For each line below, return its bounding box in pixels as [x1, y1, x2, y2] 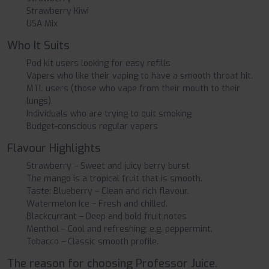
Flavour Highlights [7, 141, 101, 156]
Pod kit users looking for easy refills [26, 58, 171, 70]
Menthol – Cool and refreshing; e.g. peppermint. [26, 223, 213, 235]
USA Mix [26, 18, 58, 30]
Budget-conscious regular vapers [26, 121, 158, 133]
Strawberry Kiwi [26, 5, 89, 17]
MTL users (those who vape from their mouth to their [26, 83, 240, 95]
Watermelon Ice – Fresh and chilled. [26, 198, 168, 210]
